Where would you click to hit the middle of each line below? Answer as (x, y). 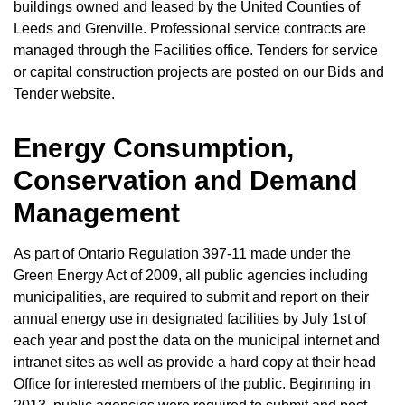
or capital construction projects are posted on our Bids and (199, 72)
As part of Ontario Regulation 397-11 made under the (182, 254)
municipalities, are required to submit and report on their (191, 297)
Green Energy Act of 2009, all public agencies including (191, 276)
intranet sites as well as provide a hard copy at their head (195, 363)
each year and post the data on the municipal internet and (197, 341)
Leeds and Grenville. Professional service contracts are (190, 29)
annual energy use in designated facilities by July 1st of (190, 319)
